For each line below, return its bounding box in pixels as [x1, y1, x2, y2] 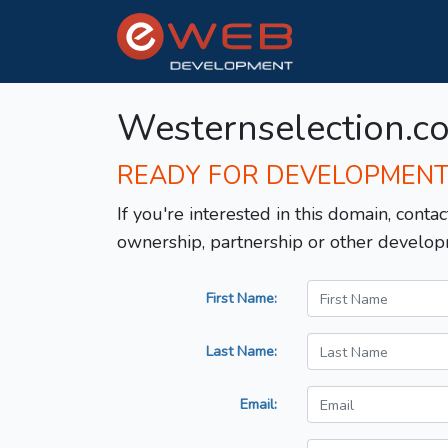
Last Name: [206, 341, 277, 362]
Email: [240, 394, 277, 415]
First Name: [206, 288, 277, 309]
